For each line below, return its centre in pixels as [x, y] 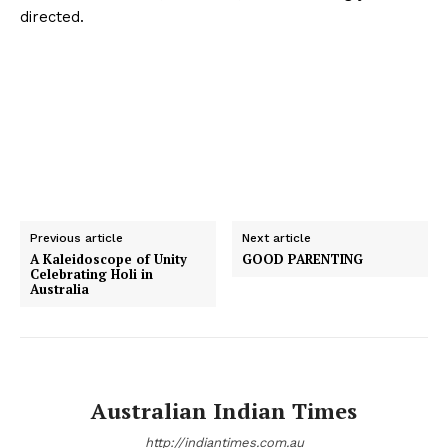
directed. [52, 17]
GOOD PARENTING [303, 259]
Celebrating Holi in [91, 274]
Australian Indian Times [224, 411]
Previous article [76, 238]
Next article [277, 238]
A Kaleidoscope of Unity [108, 259]
